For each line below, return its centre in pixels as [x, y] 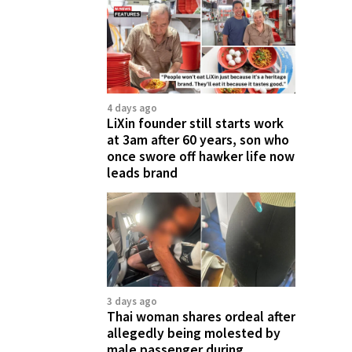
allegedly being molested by [194, 333]
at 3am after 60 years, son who [198, 139]
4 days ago [132, 108]
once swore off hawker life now [201, 156]
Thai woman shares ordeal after [201, 316]
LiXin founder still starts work [195, 123]
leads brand [142, 172]
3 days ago [132, 301]
